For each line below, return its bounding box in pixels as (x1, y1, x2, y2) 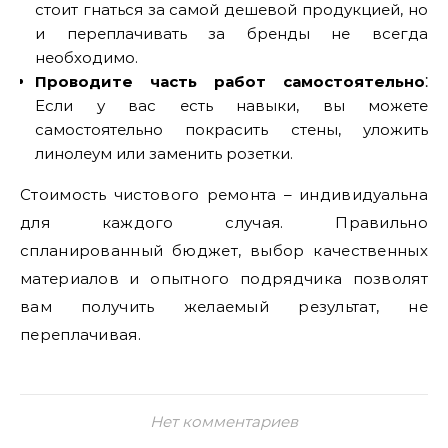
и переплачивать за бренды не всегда (35, 24, 428, 43)
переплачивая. (20, 325, 141, 344)
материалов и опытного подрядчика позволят (20, 269, 428, 288)
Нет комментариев (150, 412, 298, 431)
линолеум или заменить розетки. (35, 144, 293, 163)
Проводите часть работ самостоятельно (35, 72, 425, 91)
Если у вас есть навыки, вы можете (35, 96, 428, 115)
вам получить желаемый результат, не (20, 297, 428, 316)
